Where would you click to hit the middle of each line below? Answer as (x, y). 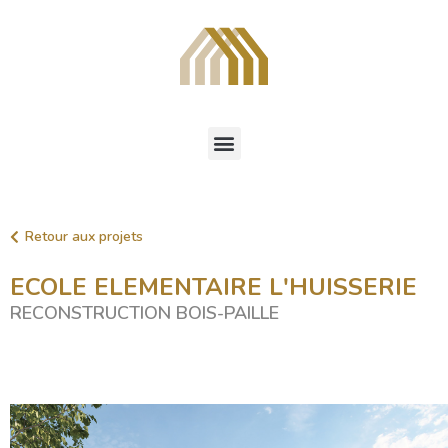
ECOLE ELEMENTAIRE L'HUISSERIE (213, 286)
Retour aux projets (84, 236)
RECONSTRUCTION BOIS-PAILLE (144, 312)
